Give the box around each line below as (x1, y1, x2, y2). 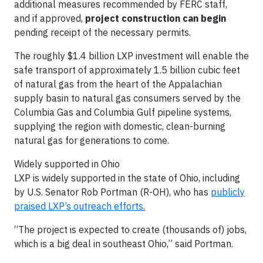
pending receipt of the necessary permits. (14, 26, 191, 38)
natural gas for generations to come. (14, 134, 169, 146)
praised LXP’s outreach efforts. (14, 200, 145, 212)
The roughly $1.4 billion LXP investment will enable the (14, 50, 249, 62)
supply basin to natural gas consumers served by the (14, 92, 241, 104)
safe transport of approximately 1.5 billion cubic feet (14, 64, 240, 76)
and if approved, (14, 12, 85, 24)
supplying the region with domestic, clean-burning (14, 120, 225, 132)
